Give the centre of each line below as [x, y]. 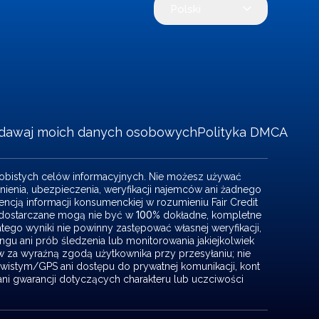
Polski [185, 9]
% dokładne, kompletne [206, 215]
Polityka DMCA [242, 132]
